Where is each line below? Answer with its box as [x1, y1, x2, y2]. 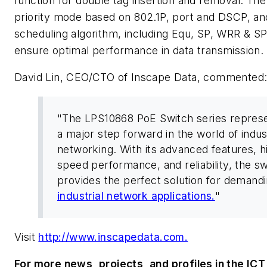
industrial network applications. [57, 189, 215, 202]
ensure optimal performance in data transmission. [14, 44, 264, 57]
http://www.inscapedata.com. [38, 230, 188, 243]
